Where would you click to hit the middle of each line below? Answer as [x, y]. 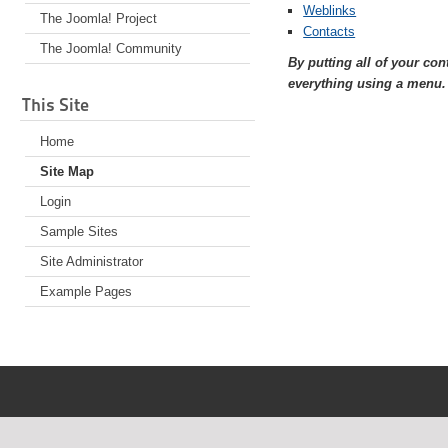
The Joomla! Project [98, 19]
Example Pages [86, 292]
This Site [55, 105]
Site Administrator [91, 262]
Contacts [329, 32]
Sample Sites [79, 232]
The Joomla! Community [111, 49]
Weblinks [330, 11]
